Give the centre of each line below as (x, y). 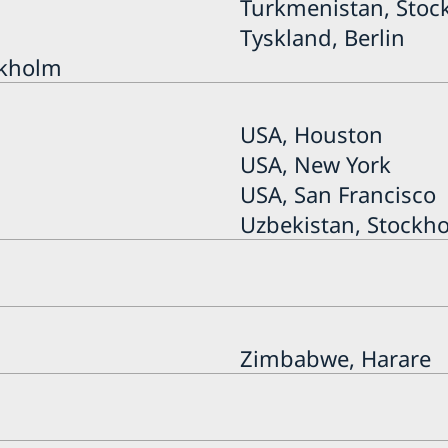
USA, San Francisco (337, 193)
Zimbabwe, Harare (335, 357)
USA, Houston (311, 133)
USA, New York (315, 163)
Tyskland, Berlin (322, 36)
